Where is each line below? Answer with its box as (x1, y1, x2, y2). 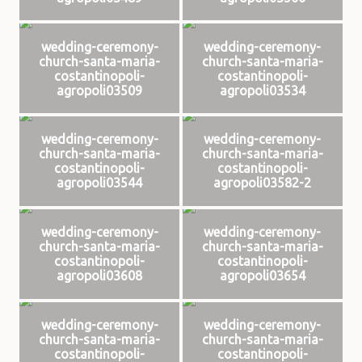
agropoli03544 (57, 175, 143, 191)
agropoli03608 (57, 268, 143, 284)
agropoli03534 (219, 82, 305, 98)
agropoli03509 (57, 82, 143, 98)
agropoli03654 (219, 268, 305, 284)
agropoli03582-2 (213, 175, 312, 191)
